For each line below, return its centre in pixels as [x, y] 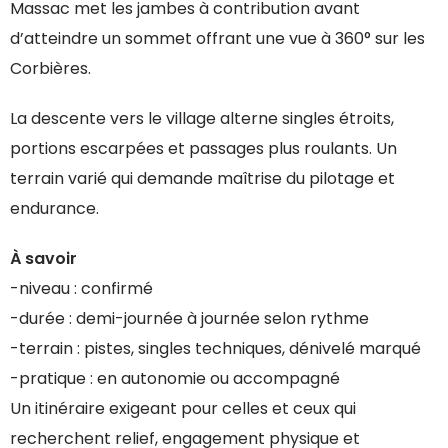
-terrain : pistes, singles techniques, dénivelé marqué [215, 348]
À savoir [43, 258]
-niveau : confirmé [81, 288]
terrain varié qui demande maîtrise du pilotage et [202, 178]
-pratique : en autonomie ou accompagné [175, 378]
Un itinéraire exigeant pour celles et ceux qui [183, 408]
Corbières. [50, 68]
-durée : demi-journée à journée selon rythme [189, 318]
